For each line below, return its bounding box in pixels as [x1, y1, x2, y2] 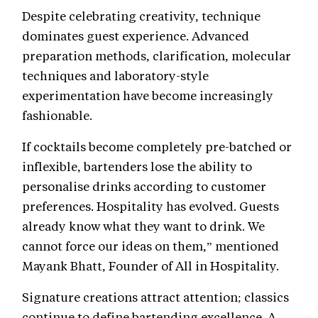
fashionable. [22, 107, 92, 124]
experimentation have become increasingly [22, 87, 273, 104]
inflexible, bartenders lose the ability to [22, 158, 252, 175]
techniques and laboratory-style [22, 67, 209, 84]
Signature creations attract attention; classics [22, 289, 289, 305]
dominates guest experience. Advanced [22, 28, 249, 44]
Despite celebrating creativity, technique [22, 8, 261, 24]
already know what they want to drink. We [22, 218, 265, 234]
